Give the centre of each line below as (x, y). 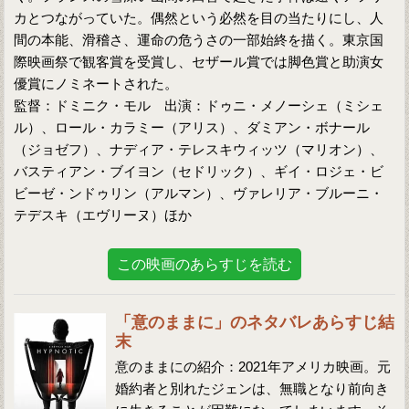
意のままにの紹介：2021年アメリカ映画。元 (253, 367)
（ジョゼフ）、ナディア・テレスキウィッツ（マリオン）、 (199, 149)
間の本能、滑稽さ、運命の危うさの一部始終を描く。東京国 (199, 40)
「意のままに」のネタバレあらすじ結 (255, 322)
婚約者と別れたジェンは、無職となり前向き (252, 388)
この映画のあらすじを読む (204, 264)
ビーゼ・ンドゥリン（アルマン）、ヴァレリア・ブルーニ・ (199, 193)
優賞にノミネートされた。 (96, 84)
